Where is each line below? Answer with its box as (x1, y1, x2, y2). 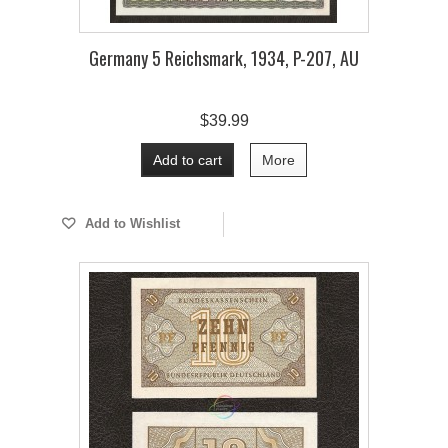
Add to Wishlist (80, 216, 180, 231)
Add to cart (153, 152, 222, 168)
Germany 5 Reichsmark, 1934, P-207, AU (89, 45, 359, 71)
